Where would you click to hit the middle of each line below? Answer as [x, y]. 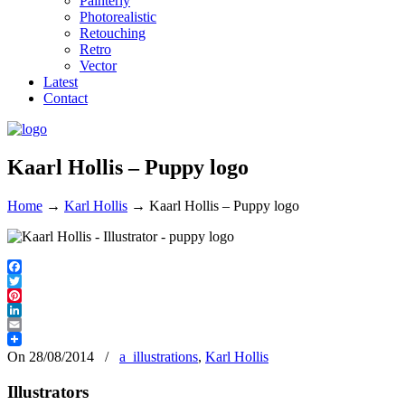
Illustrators [48, 391]
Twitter [28, 295]
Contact [66, 98]
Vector [98, 66]
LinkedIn [33, 324]
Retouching [113, 33]
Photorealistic [118, 17]
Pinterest [32, 309]
